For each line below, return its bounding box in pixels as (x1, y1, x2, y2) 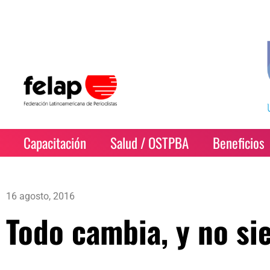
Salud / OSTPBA (110, 133, 189, 153)
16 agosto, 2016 (6, 190, 75, 202)
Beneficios (213, 133, 265, 153)
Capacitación (24, 133, 87, 153)
